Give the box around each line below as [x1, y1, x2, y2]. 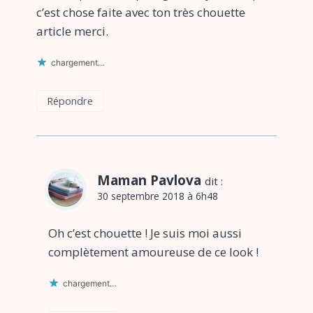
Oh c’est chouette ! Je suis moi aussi [48, 224, 242, 241]
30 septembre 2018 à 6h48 [97, 189, 218, 203]
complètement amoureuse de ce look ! [48, 243, 259, 260]
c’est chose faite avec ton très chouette [36, 3, 245, 20]
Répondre [47, 94, 94, 108]
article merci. [36, 22, 108, 39]
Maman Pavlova [97, 170, 201, 189]
